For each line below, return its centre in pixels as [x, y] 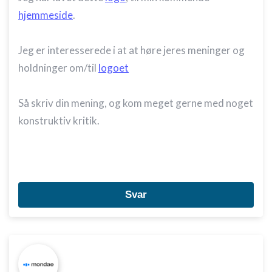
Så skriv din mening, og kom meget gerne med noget [136, 103]
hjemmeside [46, 15]
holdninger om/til [58, 68]
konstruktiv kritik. [59, 121]
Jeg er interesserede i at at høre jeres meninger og [131, 50]
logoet [114, 68]
